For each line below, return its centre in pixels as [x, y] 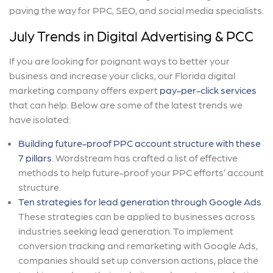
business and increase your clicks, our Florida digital [122, 75]
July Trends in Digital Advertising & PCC [131, 35]
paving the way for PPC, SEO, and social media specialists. [136, 10]
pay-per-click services [208, 90]
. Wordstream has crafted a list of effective [145, 157]
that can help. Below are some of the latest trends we [126, 104]
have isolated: [40, 119]
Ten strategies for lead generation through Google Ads [140, 201]
